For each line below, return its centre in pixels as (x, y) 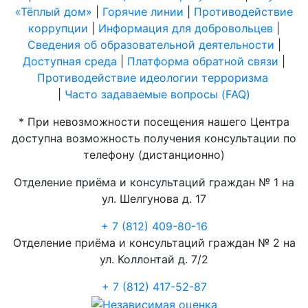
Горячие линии (143, 12)
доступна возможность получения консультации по (154, 139)
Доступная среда (70, 62)
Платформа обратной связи (203, 62)
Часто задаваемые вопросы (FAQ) (157, 95)
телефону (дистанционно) (154, 155)
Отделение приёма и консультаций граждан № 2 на (154, 243)
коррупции (58, 29)
